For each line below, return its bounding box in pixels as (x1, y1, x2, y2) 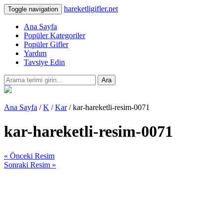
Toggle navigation (8, 5, 58, 13)
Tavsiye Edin (24, 58, 65, 66)
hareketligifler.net (64, 4, 118, 13)
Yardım (24, 49, 47, 57)
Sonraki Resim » (4, 160, 56, 169)
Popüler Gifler (24, 40, 68, 49)
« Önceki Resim (4, 151, 55, 160)
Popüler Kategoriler (24, 31, 85, 40)
